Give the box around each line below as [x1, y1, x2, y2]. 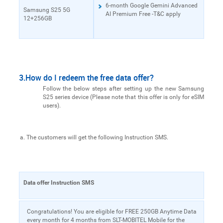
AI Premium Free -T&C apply [105, 10, 181, 17]
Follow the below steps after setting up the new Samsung [42, 85, 205, 92]
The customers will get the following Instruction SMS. [26, 133, 168, 141]
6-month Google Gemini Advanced [105, 1, 198, 9]
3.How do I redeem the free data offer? [18, 72, 154, 83]
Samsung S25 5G [23, 6, 70, 13]
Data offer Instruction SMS [23, 179, 94, 186]
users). [42, 102, 61, 109]
